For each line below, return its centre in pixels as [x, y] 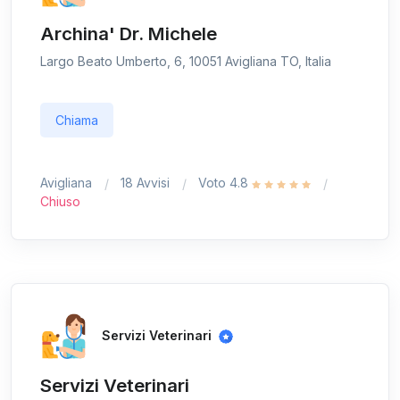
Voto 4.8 [225, 183]
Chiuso [60, 202]
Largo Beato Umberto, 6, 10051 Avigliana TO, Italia [186, 62]
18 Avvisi [145, 183]
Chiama [77, 121]
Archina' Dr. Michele [129, 34]
